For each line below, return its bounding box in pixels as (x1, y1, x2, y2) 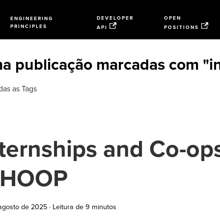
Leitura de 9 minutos (53, 203, 116, 211)
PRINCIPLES (10, 24, 47, 30)
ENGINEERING (10, 16, 53, 22)
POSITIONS (164, 24, 199, 30)
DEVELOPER (96, 15, 134, 21)
